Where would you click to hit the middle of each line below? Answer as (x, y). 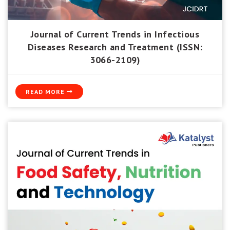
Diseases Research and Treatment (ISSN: (115, 47)
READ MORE (46, 91)
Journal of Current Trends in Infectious (115, 34)
